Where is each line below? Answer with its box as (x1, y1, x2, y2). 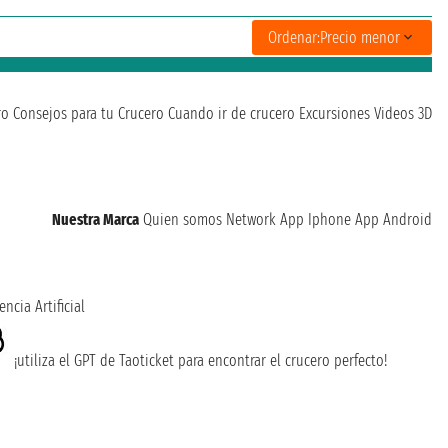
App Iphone (280, 210, 351, 230)
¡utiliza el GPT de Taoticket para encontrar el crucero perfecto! (9, 351, 387, 371)
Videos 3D (374, 104, 432, 124)
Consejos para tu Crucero (13, 104, 164, 124)
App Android (355, 210, 432, 230)
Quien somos (143, 210, 222, 230)
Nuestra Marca (52, 210, 139, 230)
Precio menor (320, 27, 400, 47)
